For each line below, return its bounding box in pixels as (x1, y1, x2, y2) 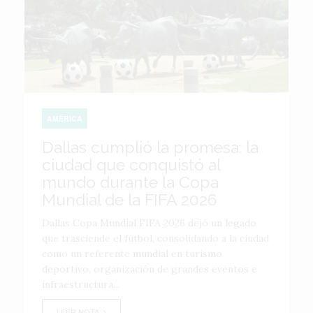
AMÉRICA (47, 113, 82, 124)
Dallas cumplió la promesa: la (42, 138, 259, 156)
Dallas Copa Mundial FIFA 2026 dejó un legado (42, 217, 256, 229)
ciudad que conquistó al (42, 155, 220, 174)
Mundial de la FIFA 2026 (42, 190, 217, 209)
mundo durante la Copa (42, 173, 219, 191)
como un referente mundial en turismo (42, 247, 222, 260)
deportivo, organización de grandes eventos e (42, 263, 257, 275)
